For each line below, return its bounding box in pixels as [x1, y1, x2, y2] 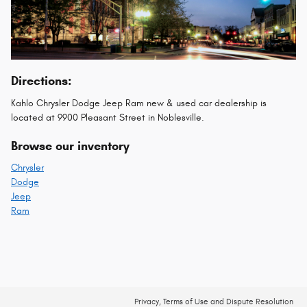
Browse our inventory [11, 138, 130, 153]
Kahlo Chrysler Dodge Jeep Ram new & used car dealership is [11, 97, 267, 109]
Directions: [11, 73, 72, 89]
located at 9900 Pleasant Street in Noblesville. [11, 111, 204, 123]
